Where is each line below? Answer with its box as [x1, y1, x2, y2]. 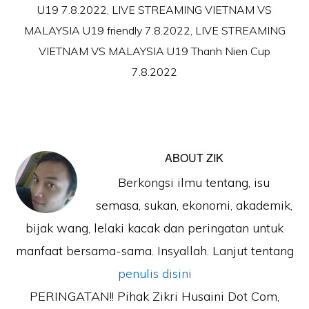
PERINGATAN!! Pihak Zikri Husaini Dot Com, [30, 288, 279, 304]
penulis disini [117, 266, 192, 281]
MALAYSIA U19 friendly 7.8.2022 [23, 23, 190, 37]
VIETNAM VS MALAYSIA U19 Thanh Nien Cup [39, 44, 270, 58]
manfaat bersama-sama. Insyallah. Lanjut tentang [15, 243, 294, 259]
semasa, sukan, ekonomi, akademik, [95, 197, 292, 213]
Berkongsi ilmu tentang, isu [118, 175, 270, 190]
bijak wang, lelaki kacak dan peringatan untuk [26, 220, 283, 236]
